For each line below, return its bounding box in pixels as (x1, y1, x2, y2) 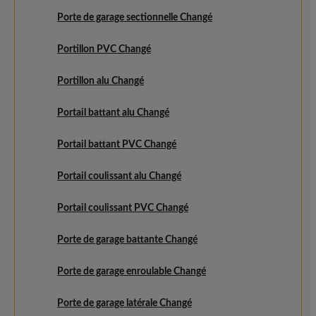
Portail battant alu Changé (57, 108, 169, 118)
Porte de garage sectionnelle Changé (57, 13, 212, 23)
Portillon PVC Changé (57, 44, 151, 54)
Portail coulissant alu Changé (57, 171, 181, 181)
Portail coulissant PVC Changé (57, 203, 188, 213)
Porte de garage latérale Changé (57, 298, 192, 308)
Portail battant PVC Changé (57, 140, 176, 150)
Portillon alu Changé (57, 76, 144, 86)
